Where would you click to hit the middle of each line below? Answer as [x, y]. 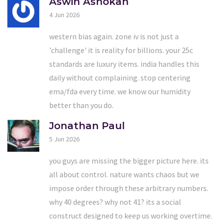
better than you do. [81, 105]
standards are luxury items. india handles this [124, 64]
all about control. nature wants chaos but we [124, 174]
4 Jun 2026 [64, 14]
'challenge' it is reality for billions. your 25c [121, 50]
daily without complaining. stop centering [120, 77]
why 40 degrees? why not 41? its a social [115, 202]
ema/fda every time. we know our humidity [120, 91]
